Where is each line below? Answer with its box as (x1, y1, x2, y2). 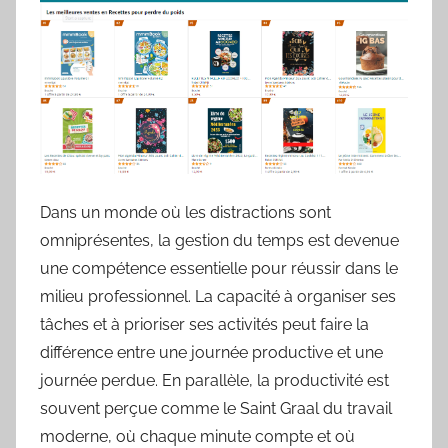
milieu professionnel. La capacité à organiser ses (40, 286, 396, 306)
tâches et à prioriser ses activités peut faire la (40, 314, 369, 334)
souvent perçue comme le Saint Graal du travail (40, 398, 392, 418)
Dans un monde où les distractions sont (40, 202, 331, 222)
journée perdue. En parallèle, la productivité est (40, 370, 389, 390)
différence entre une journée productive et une (40, 342, 383, 362)
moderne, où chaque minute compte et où (40, 426, 355, 446)
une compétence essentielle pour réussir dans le (40, 258, 398, 278)
